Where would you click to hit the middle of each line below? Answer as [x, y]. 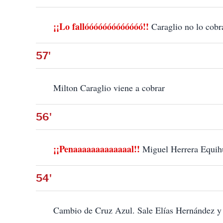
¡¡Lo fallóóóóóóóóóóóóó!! [101, 27]
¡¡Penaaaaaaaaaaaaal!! [97, 149]
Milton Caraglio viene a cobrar [109, 88]
